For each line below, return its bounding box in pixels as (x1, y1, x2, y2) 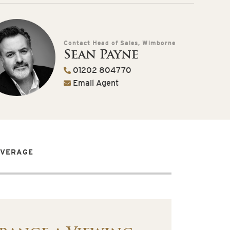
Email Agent (71, 78, 119, 88)
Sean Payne (64, 46, 139, 62)
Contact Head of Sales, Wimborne (64, 39, 176, 47)
